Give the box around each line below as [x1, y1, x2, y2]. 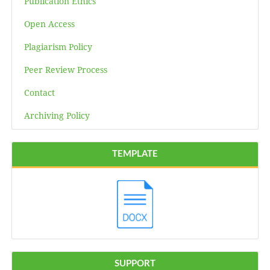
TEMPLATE [112, 149, 158, 159]
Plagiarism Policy [24, 41, 92, 53]
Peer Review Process [24, 64, 107, 76]
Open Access [24, 18, 75, 30]
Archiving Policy [24, 110, 90, 122]
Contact [24, 87, 55, 99]
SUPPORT [115, 259, 155, 269]
